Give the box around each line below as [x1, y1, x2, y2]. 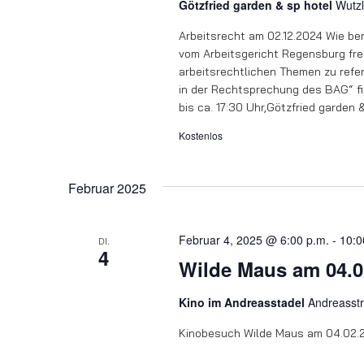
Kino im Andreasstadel [178, 294, 308, 311]
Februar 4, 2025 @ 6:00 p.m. [178, 232, 329, 249]
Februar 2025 [68, 179, 146, 198]
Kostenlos [178, 128, 223, 143]
